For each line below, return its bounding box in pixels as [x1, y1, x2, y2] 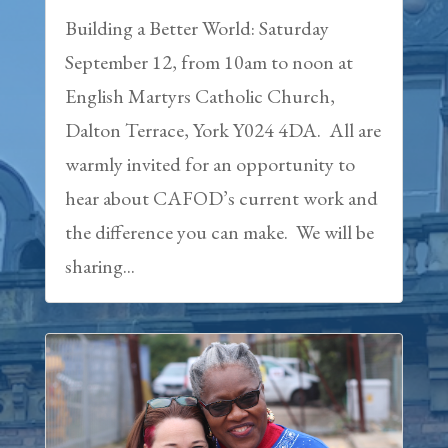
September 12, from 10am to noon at [64, 48, 353, 75]
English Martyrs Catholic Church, [64, 82, 335, 109]
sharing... [64, 252, 135, 279]
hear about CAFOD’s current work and [64, 184, 378, 211]
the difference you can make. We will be [64, 218, 374, 245]
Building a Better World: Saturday [64, 14, 329, 41]
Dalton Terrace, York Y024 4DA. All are [64, 116, 381, 143]
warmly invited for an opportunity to [64, 150, 355, 177]
